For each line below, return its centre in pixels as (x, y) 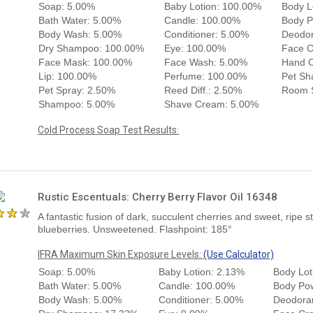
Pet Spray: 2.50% (77, 90)
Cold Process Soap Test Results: (108, 130)
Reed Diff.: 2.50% (203, 90)
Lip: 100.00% (67, 76)
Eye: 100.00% (195, 48)
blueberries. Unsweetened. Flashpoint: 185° (135, 229)
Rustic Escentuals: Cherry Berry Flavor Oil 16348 (158, 197)
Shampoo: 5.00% (77, 104)
